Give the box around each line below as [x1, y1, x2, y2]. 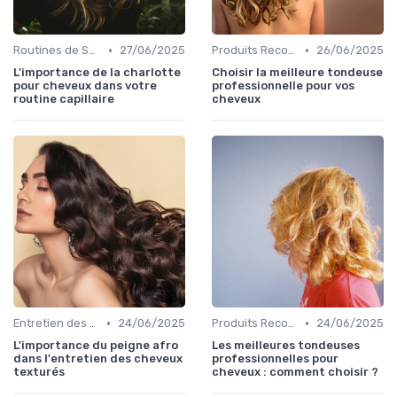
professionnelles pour [212, 352, 339, 366]
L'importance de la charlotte [13, 66, 181, 80]
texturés [13, 365, 65, 379]
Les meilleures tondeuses [212, 339, 360, 353]
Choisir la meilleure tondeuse [212, 66, 383, 80]
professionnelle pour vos [212, 79, 354, 93]
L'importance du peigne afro [13, 339, 178, 353]
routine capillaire [13, 92, 114, 106]
